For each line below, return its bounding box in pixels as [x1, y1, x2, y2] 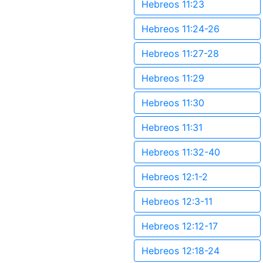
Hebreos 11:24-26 [141, 23, 220, 35]
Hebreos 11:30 [141, 97, 204, 109]
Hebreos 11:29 [141, 72, 204, 84]
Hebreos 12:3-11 [141, 195, 213, 207]
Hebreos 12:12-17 [141, 220, 218, 232]
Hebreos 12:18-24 [141, 245, 220, 257]
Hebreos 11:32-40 [141, 146, 220, 158]
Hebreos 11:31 [141, 122, 203, 133]
